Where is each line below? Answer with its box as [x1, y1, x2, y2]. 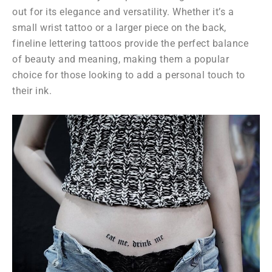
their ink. [12, 85, 52, 97]
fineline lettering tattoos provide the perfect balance [12, 38, 248, 50]
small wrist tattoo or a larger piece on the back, [12, 22, 226, 34]
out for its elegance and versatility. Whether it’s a [12, 6, 234, 18]
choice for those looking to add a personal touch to [12, 69, 245, 81]
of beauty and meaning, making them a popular [12, 53, 229, 66]
